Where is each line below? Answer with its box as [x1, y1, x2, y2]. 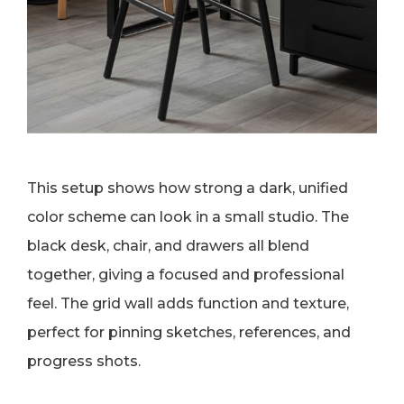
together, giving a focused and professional [27, 266, 344, 284]
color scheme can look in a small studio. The [27, 208, 349, 226]
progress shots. [27, 353, 141, 371]
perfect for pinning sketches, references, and [27, 324, 351, 342]
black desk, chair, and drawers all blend [27, 237, 309, 255]
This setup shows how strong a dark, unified [27, 179, 348, 197]
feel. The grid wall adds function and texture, [27, 295, 349, 313]
